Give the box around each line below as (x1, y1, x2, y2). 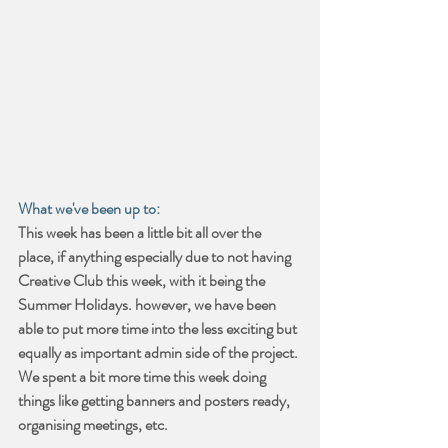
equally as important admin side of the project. (18, 341, 301, 365)
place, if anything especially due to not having (18, 245, 294, 269)
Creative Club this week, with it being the (18, 269, 268, 293)
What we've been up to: (18, 197, 160, 221)
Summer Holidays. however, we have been (18, 293, 279, 317)
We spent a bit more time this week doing (18, 365, 269, 389)
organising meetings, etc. (18, 413, 168, 437)
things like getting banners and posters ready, (18, 389, 293, 413)
